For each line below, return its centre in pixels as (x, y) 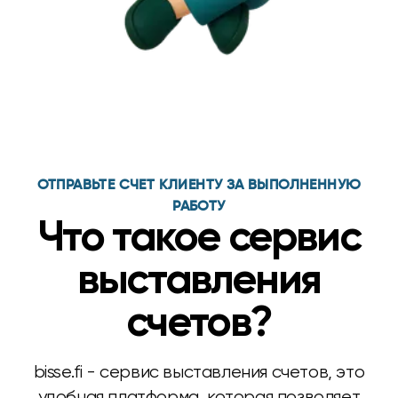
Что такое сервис (199, 239)
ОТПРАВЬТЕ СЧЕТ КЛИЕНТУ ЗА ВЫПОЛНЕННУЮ (199, 186)
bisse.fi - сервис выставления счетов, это (199, 372)
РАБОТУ (199, 207)
